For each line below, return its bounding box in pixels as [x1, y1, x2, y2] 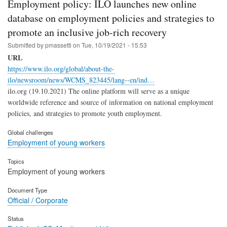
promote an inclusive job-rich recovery [8, 25, 167, 40]
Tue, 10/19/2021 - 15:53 [82, 41, 147, 50]
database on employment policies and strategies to [8, 11, 214, 25]
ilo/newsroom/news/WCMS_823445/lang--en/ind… [8, 75, 155, 85]
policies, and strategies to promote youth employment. [8, 108, 162, 119]
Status [8, 214, 24, 223]
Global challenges [8, 128, 53, 137]
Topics [8, 157, 24, 165]
